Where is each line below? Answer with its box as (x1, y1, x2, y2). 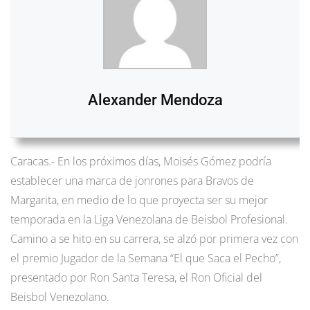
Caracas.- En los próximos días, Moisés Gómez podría (10, 154, 271, 170)
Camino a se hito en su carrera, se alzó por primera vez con (10, 231, 298, 247)
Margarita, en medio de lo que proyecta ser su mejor (10, 192, 268, 208)
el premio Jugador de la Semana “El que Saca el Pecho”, (10, 250, 281, 266)
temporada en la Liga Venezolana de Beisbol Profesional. (10, 212, 288, 228)
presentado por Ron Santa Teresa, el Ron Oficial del (10, 270, 262, 286)
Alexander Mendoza (87, 91, 223, 109)
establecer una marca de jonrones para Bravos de (10, 173, 254, 189)
